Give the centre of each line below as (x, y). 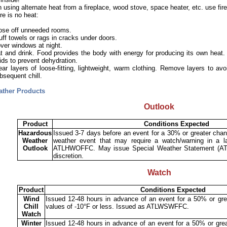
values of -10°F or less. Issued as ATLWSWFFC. (117, 206)
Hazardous (35, 133)
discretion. (68, 156)
